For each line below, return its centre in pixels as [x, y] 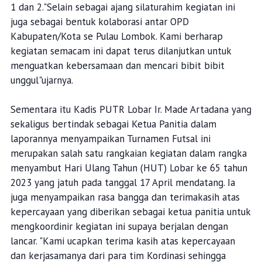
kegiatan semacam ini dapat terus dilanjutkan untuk [120, 51]
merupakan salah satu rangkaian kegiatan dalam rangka [128, 154]
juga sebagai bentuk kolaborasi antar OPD [99, 22]
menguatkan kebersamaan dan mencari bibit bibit [117, 66]
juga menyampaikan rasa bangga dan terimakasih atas [125, 197]
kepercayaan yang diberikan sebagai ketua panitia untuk [130, 212]
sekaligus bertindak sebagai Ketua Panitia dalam [113, 124]
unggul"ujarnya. [42, 80]
